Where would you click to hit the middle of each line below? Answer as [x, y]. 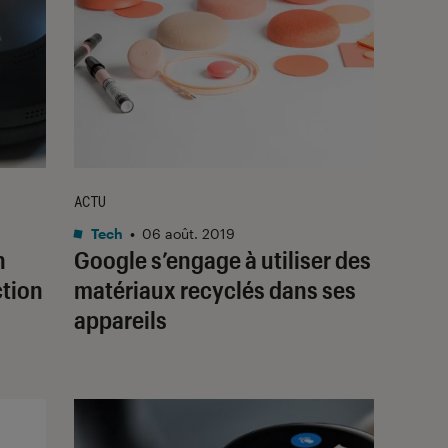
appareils [120, 319]
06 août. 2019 [188, 233]
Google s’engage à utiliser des [222, 259]
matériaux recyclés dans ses [215, 289]
